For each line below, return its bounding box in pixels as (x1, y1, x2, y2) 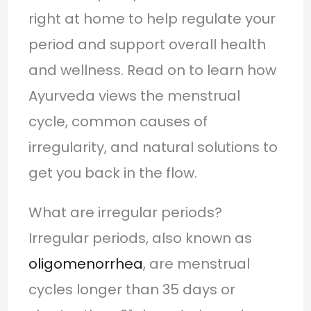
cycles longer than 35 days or (28, 279, 235, 299)
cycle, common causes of (28, 111, 208, 131)
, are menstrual (142, 253, 250, 274)
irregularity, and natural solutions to (28, 137, 278, 157)
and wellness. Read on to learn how (28, 60, 276, 80)
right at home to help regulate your (28, 8, 276, 28)
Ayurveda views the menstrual (28, 85, 240, 106)
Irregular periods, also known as (28, 228, 252, 248)
